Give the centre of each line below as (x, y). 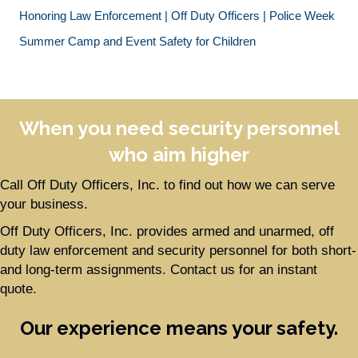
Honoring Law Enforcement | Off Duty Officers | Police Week (177, 15)
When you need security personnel (179, 128)
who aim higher (179, 154)
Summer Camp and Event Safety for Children (137, 41)
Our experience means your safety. (179, 328)
